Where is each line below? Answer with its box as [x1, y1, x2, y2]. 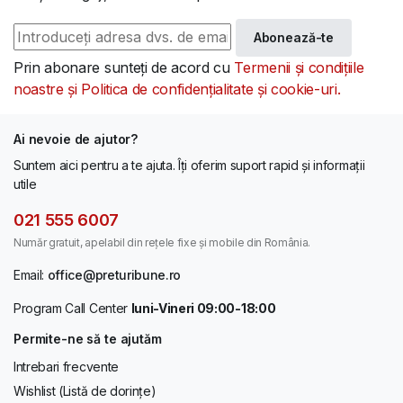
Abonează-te [253, 29, 335, 45]
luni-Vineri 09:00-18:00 [130, 300, 276, 316]
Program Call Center [13, 300, 131, 316]
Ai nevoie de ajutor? [13, 130, 139, 147]
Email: [13, 266, 48, 282]
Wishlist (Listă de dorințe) [13, 382, 157, 399]
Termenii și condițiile [234, 58, 364, 76]
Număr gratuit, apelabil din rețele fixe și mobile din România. [13, 235, 311, 249]
